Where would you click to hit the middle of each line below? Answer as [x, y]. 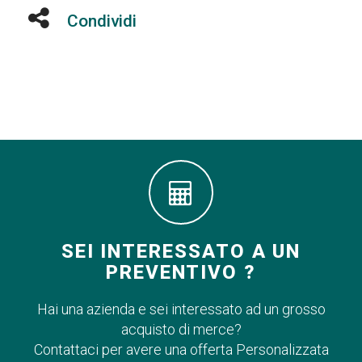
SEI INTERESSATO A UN [181, 251]
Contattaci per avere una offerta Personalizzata [181, 349]
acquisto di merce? [181, 329]
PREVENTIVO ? [181, 272]
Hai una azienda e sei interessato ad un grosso [181, 309]
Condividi [102, 21]
